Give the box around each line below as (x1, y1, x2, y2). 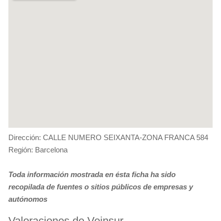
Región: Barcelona (8, 146, 68, 154)
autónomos (8, 195, 47, 204)
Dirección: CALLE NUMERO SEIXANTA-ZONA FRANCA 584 (8, 133, 208, 142)
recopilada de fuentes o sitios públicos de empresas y (8, 183, 193, 191)
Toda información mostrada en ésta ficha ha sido (8, 170, 176, 179)
